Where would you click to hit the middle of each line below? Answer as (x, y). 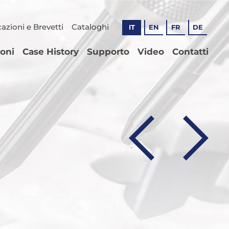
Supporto (108, 51)
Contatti (190, 51)
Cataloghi (90, 27)
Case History (51, 51)
